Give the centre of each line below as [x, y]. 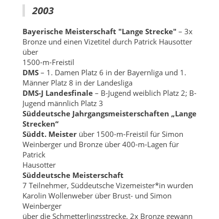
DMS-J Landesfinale [57, 93]
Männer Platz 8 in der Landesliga [77, 82]
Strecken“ [40, 123]
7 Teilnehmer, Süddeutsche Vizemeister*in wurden [108, 185]
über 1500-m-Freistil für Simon [130, 134]
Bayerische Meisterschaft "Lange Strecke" [99, 31]
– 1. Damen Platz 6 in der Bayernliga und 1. [112, 72]
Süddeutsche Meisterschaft [73, 175]
